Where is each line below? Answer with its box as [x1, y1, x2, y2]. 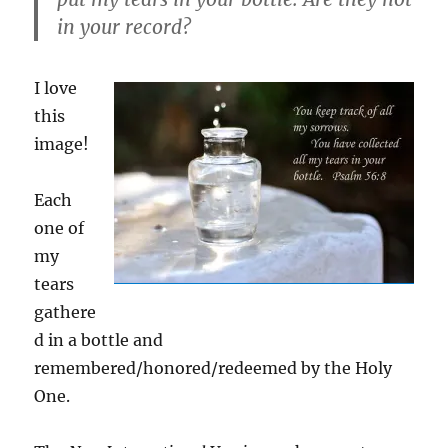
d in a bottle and [34, 330, 164, 351]
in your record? [57, 14, 192, 39]
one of [34, 218, 85, 239]
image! [34, 134, 90, 155]
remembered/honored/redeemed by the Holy [34, 358, 393, 379]
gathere [34, 302, 97, 323]
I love [34, 78, 78, 99]
